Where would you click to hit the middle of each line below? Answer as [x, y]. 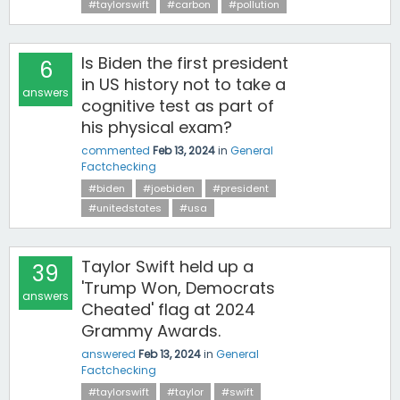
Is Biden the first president [185, 63]
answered [108, 354]
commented [116, 150]
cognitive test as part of [178, 106]
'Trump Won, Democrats [178, 288]
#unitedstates [125, 208]
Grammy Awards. [151, 331]
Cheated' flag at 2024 [168, 309]
